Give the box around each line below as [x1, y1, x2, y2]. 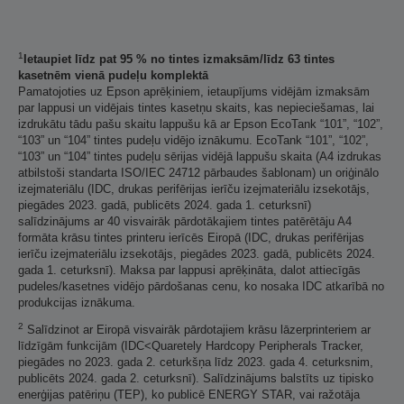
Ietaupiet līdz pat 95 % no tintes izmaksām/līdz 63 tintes [23, 52, 335, 66]
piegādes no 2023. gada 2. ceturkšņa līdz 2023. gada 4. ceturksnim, [18, 355, 373, 369]
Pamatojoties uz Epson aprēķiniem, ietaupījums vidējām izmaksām [18, 85, 370, 98]
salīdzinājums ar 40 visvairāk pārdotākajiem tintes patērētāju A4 [18, 215, 352, 228]
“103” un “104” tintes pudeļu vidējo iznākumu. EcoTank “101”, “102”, [18, 133, 369, 147]
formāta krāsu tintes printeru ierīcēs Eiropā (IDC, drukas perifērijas [18, 231, 364, 244]
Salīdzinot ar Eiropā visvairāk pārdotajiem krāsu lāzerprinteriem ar [23, 323, 371, 336]
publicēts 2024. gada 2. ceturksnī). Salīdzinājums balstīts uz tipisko [18, 372, 373, 385]
